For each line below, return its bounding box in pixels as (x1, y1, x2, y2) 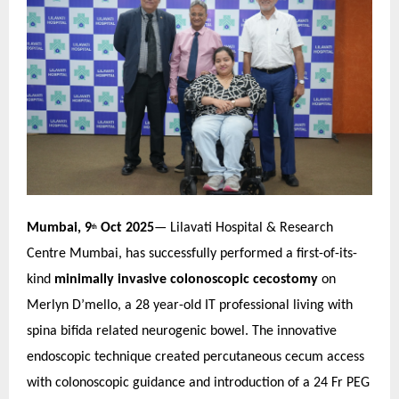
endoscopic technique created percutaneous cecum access (27, 350, 364, 364)
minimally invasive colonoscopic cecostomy (54, 273, 318, 287)
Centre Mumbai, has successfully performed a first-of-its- (27, 247, 357, 261)
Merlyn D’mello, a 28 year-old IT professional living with (27, 298, 353, 313)
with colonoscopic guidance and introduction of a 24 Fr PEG (27, 376, 370, 390)
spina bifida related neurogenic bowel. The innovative (27, 324, 337, 338)
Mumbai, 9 (27, 221, 92, 235)
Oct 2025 (97, 221, 154, 235)
